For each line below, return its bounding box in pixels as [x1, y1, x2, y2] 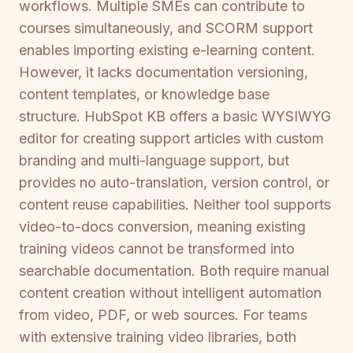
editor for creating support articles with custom [19, 130, 324, 147]
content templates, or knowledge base [19, 86, 269, 103]
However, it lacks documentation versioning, [19, 64, 308, 81]
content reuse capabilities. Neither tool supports [19, 196, 331, 214]
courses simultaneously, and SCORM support [19, 20, 313, 37]
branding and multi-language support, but [19, 152, 289, 169]
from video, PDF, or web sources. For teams [19, 307, 307, 324]
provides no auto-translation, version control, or [19, 174, 329, 191]
